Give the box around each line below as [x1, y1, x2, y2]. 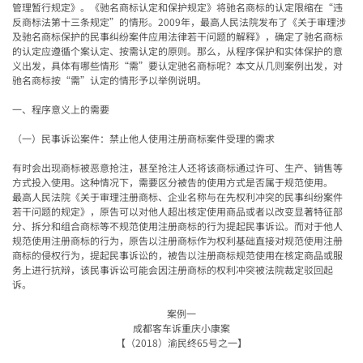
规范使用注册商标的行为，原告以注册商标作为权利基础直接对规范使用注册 [12, 233, 343, 247]
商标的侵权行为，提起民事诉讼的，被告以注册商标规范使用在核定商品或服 [12, 247, 343, 262]
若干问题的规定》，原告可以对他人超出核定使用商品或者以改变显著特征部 [12, 203, 343, 218]
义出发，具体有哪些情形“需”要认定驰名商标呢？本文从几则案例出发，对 [12, 58, 343, 72]
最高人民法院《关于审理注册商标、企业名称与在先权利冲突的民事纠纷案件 [12, 189, 343, 203]
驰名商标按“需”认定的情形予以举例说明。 [12, 72, 207, 87]
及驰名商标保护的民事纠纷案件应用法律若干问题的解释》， [12, 28, 275, 43]
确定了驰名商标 [275, 28, 343, 43]
